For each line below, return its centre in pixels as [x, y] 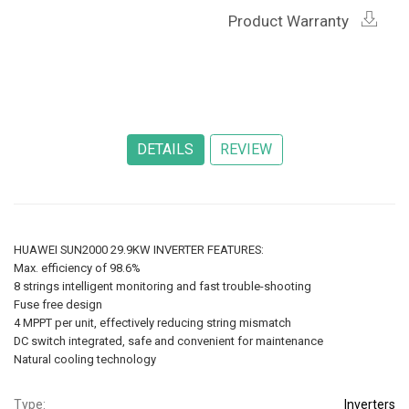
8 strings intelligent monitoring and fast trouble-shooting [163, 287]
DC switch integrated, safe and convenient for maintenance [168, 341]
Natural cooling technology [85, 360]
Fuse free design [58, 305]
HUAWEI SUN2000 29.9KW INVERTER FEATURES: [139, 250]
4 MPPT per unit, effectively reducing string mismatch [152, 323]
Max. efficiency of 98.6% [77, 268]
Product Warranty [291, 21]
